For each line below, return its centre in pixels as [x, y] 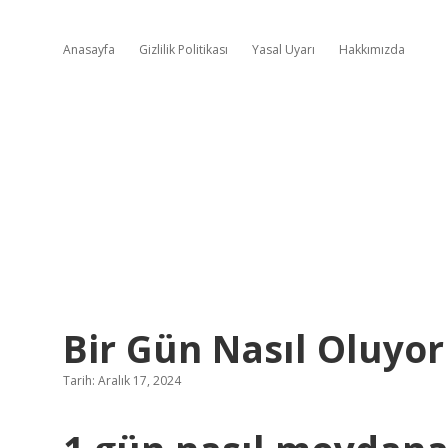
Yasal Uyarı [283, 49]
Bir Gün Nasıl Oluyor [253, 348]
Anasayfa [89, 49]
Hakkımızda [372, 49]
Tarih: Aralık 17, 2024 [122, 380]
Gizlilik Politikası [183, 49]
